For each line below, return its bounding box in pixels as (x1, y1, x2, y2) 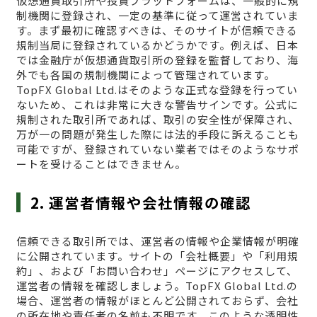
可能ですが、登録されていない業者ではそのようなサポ (16, 141, 299, 156)
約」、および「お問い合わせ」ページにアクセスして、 (16, 263, 298, 278)
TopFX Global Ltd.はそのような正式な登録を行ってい (16, 81, 298, 97)
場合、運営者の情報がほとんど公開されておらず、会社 (16, 292, 299, 308)
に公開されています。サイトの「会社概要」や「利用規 (16, 248, 299, 263)
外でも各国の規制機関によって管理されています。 (16, 67, 275, 82)
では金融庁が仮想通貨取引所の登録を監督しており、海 (16, 52, 299, 67)
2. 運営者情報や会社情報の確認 (30, 191, 252, 213)
